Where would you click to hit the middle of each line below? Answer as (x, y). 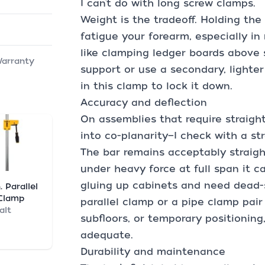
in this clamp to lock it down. (156, 86)
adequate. (107, 235)
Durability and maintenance (153, 252)
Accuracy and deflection (144, 103)
